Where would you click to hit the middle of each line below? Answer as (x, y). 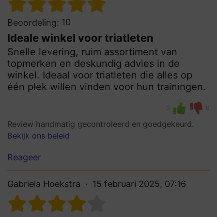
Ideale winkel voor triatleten (80, 38)
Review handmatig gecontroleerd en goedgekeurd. (101, 124)
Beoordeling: (33, 22)
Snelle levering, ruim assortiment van (92, 52)
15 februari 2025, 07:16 (139, 184)
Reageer (24, 157)
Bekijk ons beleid (39, 135)
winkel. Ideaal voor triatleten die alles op (100, 75)
